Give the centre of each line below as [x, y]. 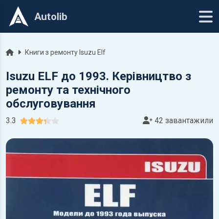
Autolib [51, 16]
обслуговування [51, 104]
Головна [19, 52]
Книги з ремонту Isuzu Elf [65, 52]
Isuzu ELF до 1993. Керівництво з [99, 76]
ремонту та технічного [68, 90]
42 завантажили [183, 120]
